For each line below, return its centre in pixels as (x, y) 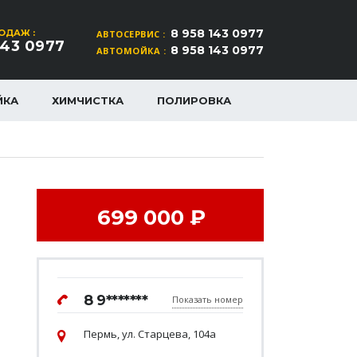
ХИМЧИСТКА (88, 100)
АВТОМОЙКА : (131, 51)
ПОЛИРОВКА (194, 100)
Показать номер (208, 299)
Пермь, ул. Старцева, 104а (150, 334)
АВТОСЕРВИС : (131, 34)
